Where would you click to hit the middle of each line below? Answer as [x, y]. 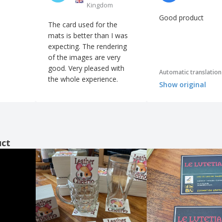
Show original [183, 85]
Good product [181, 17]
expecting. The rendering [65, 46]
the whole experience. [83, 79]
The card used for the [83, 24]
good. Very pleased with [58, 68]
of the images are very [84, 57]
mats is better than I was [88, 35]
